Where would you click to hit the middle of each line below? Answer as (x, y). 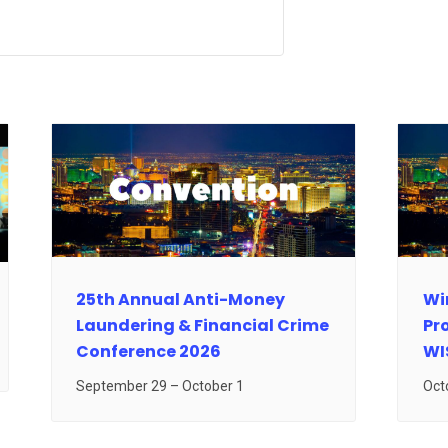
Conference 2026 (148, 351)
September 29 (121, 385)
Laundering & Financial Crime (202, 325)
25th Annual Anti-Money (180, 299)
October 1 (212, 385)
